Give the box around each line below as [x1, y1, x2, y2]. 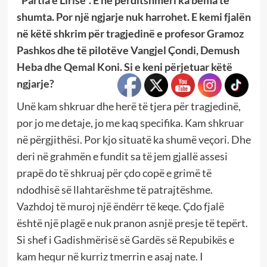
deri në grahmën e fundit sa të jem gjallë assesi [16, 149, 228, 163]
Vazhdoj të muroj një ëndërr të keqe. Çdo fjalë [16, 199, 224, 213]
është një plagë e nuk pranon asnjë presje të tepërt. [16, 216, 248, 229]
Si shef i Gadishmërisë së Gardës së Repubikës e [16, 232, 234, 246]
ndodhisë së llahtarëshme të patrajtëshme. [16, 182, 213, 196]
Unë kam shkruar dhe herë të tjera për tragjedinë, [16, 99, 241, 113]
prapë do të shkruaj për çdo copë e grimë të [16, 166, 212, 179]
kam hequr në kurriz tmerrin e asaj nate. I [16, 249, 203, 263]
